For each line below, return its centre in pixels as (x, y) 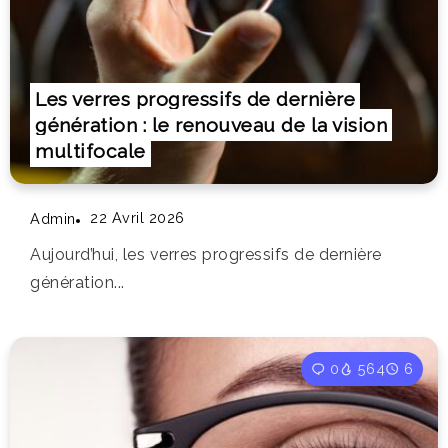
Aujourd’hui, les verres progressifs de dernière (206, 255)
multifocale (90, 151)
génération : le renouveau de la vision (211, 125)
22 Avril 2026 (137, 218)
